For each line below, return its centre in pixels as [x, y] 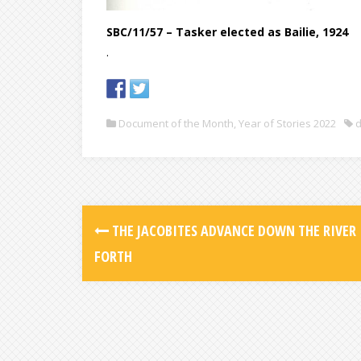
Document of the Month [176, 124]
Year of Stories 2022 [287, 124]
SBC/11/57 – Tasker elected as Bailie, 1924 [227, 32]
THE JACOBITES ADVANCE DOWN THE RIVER [232, 231]
